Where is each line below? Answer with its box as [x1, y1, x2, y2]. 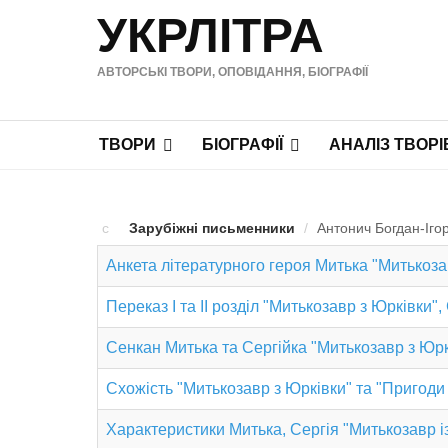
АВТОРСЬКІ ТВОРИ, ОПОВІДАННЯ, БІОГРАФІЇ [97, 65, 368, 79]
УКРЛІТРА [97, 9, 324, 62]
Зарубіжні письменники [128, 220, 295, 236]
